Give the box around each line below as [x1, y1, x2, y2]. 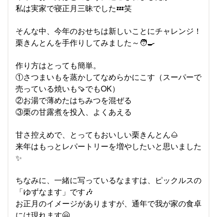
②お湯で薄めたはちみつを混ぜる [15, 94, 132, 106]
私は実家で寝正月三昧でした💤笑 [15, 2, 132, 14]
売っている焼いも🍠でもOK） [15, 83, 120, 94]
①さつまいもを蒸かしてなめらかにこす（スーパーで [15, 71, 201, 82]
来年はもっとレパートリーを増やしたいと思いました [15, 140, 201, 152]
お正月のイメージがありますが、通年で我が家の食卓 [15, 198, 201, 209]
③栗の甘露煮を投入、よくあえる [15, 106, 132, 117]
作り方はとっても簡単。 [15, 60, 101, 71]
